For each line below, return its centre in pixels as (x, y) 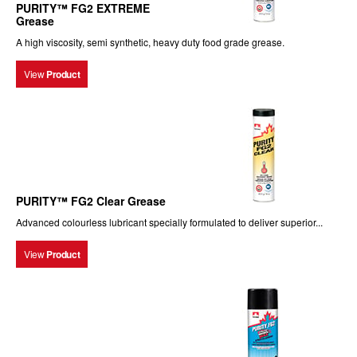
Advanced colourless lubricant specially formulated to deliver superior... (169, 222)
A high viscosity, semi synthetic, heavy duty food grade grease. (150, 42)
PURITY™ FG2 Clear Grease (91, 201)
